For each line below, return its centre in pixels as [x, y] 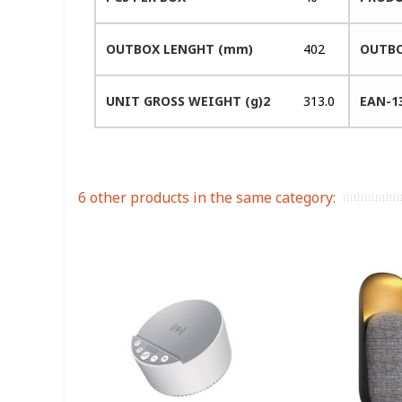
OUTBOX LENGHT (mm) [180, 48]
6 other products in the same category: [207, 197]
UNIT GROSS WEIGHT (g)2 [188, 100]
